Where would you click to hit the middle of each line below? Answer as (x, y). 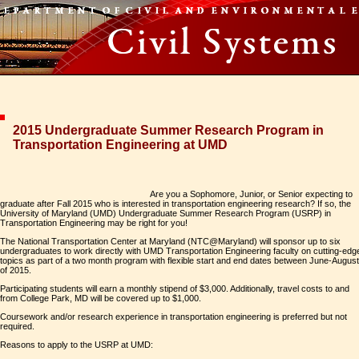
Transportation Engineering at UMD (120, 145)
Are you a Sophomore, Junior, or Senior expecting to (251, 194)
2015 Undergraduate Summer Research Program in (168, 130)
